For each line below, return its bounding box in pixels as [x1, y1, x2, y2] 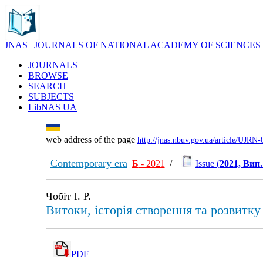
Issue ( [195, 159, 220, 168]
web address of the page [45, 134, 137, 144]
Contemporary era [50, 157, 127, 169]
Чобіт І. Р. [45, 190, 91, 202]
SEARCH [28, 81, 66, 91]
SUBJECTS [28, 92, 74, 102]
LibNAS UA [28, 102, 77, 112]
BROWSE [28, 70, 68, 80]
